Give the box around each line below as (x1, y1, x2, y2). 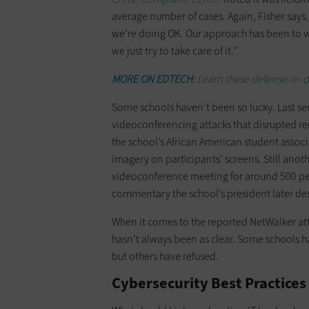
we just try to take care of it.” (112, 43, 237, 59)
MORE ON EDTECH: (112, 72, 197, 87)
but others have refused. (112, 249, 219, 264)
